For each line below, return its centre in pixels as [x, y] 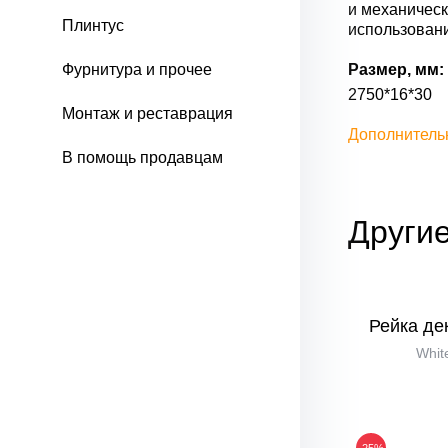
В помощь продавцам [142, 157]
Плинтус [93, 25]
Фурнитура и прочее [137, 69]
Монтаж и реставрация [147, 113]
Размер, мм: [396, 69]
